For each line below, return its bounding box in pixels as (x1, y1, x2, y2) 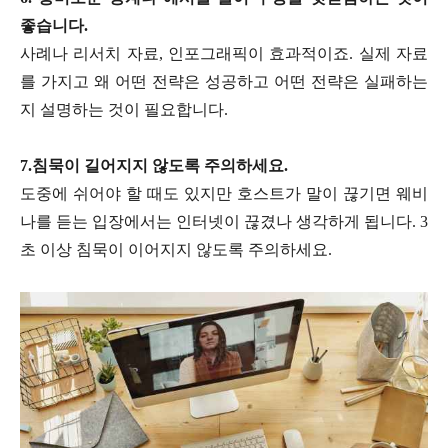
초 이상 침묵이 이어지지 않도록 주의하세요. (20, 241, 332, 259)
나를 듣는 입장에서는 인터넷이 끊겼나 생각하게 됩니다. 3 (20, 213, 428, 231)
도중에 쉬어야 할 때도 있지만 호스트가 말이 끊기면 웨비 (20, 185, 428, 203)
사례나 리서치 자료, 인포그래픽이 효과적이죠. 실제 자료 (20, 45, 428, 63)
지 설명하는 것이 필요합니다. (20, 101, 228, 119)
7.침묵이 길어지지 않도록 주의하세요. (20, 157, 288, 175)
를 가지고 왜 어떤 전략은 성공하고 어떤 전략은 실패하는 (20, 73, 428, 91)
